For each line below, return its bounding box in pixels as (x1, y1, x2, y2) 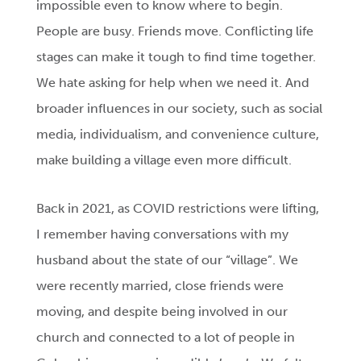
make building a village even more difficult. (36, 152, 293, 168)
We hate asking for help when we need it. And (36, 75, 310, 91)
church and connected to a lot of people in (36, 330, 296, 346)
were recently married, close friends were (36, 278, 284, 294)
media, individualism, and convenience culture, (36, 127, 320, 143)
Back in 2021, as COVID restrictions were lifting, (36, 201, 320, 217)
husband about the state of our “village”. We (36, 252, 299, 268)
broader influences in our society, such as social (36, 101, 323, 117)
